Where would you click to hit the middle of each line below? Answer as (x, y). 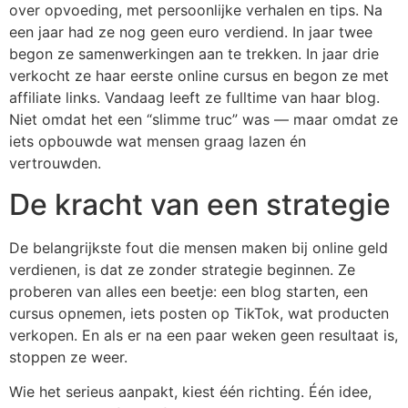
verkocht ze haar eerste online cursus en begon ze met (199, 76)
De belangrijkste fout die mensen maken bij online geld (199, 247)
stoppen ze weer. (68, 357)
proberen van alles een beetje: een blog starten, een (189, 291)
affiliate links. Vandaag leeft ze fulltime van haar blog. (194, 98)
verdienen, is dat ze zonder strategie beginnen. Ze (182, 269)
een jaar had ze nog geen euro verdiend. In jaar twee (191, 32)
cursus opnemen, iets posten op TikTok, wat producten (199, 313)
